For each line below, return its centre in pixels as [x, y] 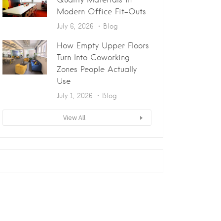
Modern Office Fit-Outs [101, 12]
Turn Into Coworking [93, 57]
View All [74, 117]
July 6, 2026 [75, 26]
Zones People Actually [97, 69]
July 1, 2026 [75, 96]
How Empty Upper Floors [103, 46]
